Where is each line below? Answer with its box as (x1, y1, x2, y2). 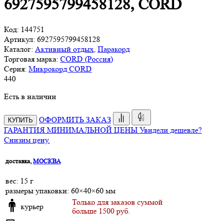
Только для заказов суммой (72, 197, 163, 207)
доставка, (5, 157, 33, 165)
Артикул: (4, 34, 35, 44)
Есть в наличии (4, 91, 56, 101)
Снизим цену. (4, 135, 50, 145)
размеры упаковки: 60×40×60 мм (5, 186, 115, 196)
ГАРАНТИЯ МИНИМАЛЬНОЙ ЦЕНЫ (4, 125, 138, 135)
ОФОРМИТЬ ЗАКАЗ (39, 114, 111, 124)
